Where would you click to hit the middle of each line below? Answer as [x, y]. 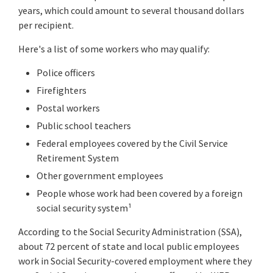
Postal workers [68, 108]
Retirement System [78, 158]
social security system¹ [84, 207]
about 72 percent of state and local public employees [129, 246]
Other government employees [100, 175]
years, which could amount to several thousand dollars [131, 10]
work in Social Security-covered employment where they [135, 261]
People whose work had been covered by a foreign [140, 193]
